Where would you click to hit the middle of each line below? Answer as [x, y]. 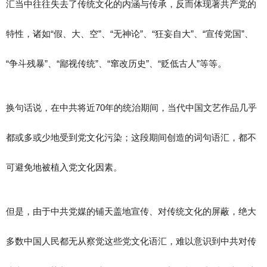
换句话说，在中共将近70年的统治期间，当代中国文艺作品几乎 [131, 108]
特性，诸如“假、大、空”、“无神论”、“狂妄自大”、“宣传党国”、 [130, 34]
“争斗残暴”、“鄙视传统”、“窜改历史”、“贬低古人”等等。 [116, 63]
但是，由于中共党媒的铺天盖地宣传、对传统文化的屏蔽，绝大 [131, 211]
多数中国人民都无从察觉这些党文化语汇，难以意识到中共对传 [131, 241]
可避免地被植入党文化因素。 [64, 167]
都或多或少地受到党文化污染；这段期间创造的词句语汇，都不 [131, 137]
